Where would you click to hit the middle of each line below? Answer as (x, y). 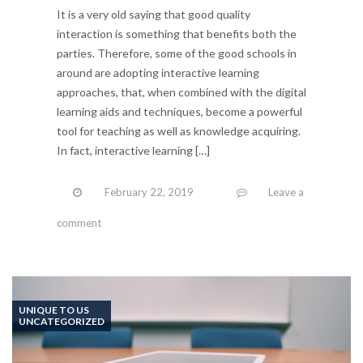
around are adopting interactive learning (158, 73)
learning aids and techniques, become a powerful (179, 112)
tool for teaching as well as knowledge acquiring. (179, 131)
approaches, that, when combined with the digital (181, 92)
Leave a (286, 192)
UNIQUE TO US (54, 310)
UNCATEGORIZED (62, 322)
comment (79, 223)
